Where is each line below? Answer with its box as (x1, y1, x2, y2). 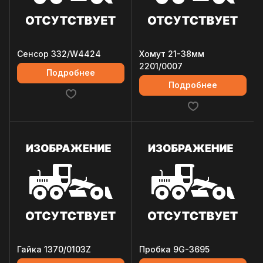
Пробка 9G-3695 (139, 244, 210, 254)
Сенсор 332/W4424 (17, 49, 101, 59)
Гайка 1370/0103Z (17, 244, 91, 254)
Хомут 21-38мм (139, 49, 204, 59)
